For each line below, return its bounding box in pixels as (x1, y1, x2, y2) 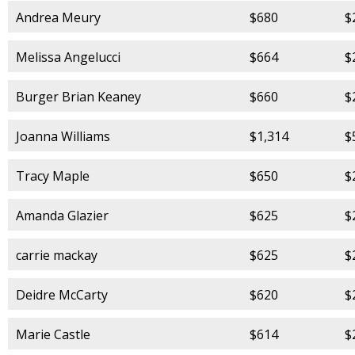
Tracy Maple (16, 166, 90, 185)
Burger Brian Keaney (16, 87, 141, 105)
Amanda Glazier (16, 206, 109, 224)
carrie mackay (16, 246, 97, 264)
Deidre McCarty (16, 285, 108, 303)
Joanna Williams (16, 127, 110, 145)
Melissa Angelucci (16, 48, 120, 66)
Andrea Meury (16, 8, 101, 26)
